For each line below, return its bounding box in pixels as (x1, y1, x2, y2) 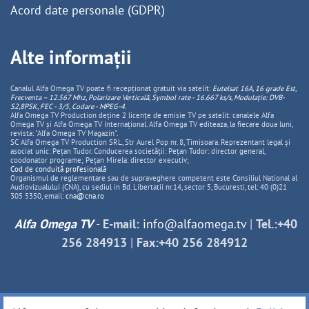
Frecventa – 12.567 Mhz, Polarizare (10, 92, 120, 102)
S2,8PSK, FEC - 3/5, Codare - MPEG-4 (10, 101, 125, 111)
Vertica (120, 92, 143, 102)
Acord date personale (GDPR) (10, 2, 165, 18)
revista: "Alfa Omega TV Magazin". (10, 128, 118, 138)
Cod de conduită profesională (10, 164, 106, 174)
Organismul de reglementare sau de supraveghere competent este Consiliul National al (10, 173, 297, 183)
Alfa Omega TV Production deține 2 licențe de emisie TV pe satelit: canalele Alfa (10, 110, 274, 120)
